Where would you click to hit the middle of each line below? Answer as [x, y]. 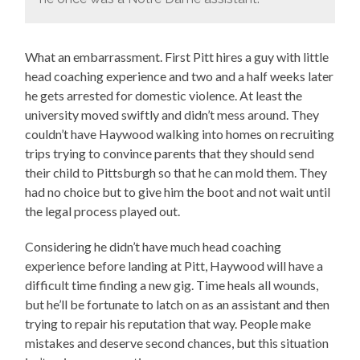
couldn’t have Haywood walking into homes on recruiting [180, 133]
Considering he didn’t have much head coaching [153, 246]
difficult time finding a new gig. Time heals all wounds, [172, 284]
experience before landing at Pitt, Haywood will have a [174, 265]
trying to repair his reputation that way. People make [168, 323]
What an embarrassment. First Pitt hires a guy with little [177, 56]
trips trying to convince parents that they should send [170, 153]
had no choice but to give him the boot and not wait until [178, 191]
